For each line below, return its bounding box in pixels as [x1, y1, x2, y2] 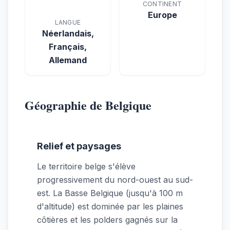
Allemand [49, 54, 87, 65]
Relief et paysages [37, 140, 121, 151]
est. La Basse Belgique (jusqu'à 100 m [37, 187, 183, 198]
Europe [147, 9, 177, 20]
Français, [49, 41, 87, 52]
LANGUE [54, 18, 81, 26]
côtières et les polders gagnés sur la [37, 214, 178, 225]
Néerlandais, [42, 28, 94, 39]
